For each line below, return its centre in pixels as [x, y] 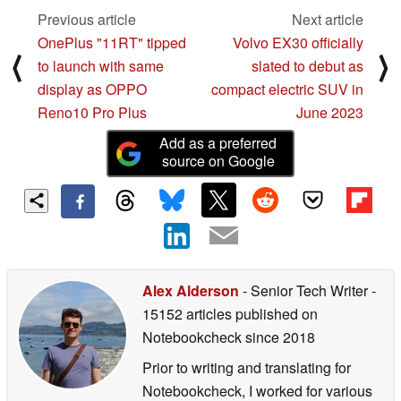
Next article [328, 20]
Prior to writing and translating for [247, 367]
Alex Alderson [191, 290]
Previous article [87, 20]
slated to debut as [307, 66]
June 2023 [330, 113]
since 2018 [278, 337]
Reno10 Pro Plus [92, 113]
